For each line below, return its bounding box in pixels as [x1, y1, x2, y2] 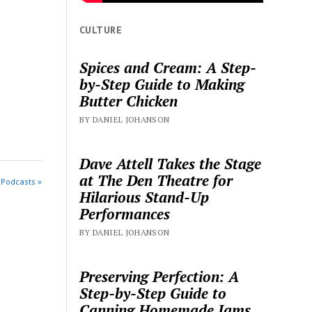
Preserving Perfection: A [79, 267, 240, 287]
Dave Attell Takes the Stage [79, 154, 262, 174]
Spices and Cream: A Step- [79, 58, 257, 78]
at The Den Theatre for [79, 171, 233, 191]
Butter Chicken [79, 91, 178, 111]
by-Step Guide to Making [79, 75, 245, 95]
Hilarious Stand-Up [79, 187, 210, 208]
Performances [79, 204, 171, 224]
